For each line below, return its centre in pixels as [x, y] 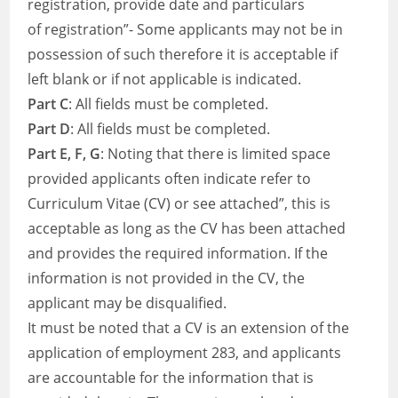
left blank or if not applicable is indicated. [165, 79]
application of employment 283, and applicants [185, 353]
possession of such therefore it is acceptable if [183, 54]
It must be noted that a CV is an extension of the [189, 328]
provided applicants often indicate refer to [170, 179]
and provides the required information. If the [178, 253]
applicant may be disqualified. [127, 303]
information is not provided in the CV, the [167, 278]
